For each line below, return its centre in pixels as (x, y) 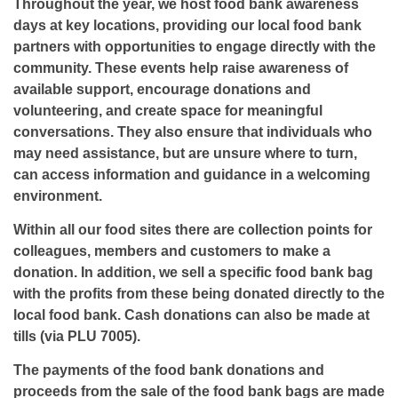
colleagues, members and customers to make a (172, 251)
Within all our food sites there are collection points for (193, 230)
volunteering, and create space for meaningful (168, 111)
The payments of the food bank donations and (169, 370)
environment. (58, 196)
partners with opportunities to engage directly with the (195, 47)
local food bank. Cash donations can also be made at (191, 315)
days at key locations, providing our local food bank (187, 25)
